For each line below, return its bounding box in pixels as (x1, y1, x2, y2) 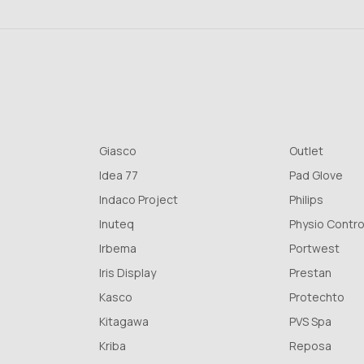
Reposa (289, 338, 331, 354)
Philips (289, 192, 323, 208)
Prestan (289, 265, 331, 281)
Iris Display (99, 265, 156, 281)
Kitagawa (99, 314, 149, 330)
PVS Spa (289, 314, 331, 330)
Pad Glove (289, 167, 343, 184)
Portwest (289, 240, 340, 257)
